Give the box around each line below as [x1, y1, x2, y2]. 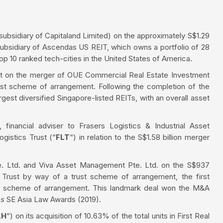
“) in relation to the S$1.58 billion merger [70, 132, 210, 142]
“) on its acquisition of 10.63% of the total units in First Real [6, 211, 210, 221]
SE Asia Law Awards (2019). [6, 194, 101, 204]
